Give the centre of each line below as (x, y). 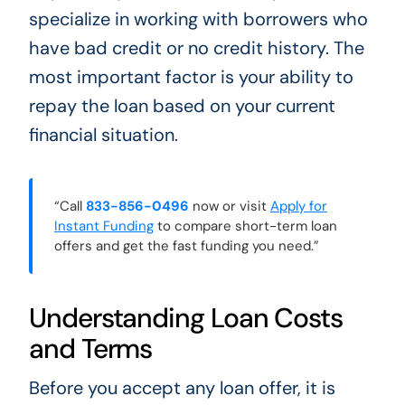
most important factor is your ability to (191, 77)
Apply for (298, 207)
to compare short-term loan (245, 226)
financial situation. (103, 135)
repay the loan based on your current (182, 106)
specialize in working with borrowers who (198, 19)
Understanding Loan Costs (186, 318)
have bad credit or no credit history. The (196, 48)
